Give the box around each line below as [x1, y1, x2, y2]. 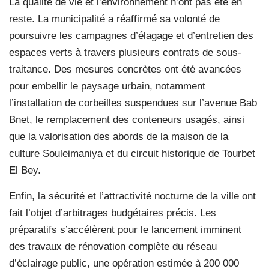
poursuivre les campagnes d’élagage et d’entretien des [9, 29, 253, 41]
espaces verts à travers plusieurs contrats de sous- [9, 46, 241, 58]
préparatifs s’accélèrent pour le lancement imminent [9, 223, 241, 235]
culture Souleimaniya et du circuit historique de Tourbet [9, 147, 255, 159]
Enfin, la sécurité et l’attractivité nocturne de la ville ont [9, 190, 256, 202]
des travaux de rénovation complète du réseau [9, 240, 217, 252]
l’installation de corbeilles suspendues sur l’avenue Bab [9, 97, 257, 109]
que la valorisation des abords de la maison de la [9, 130, 228, 142]
